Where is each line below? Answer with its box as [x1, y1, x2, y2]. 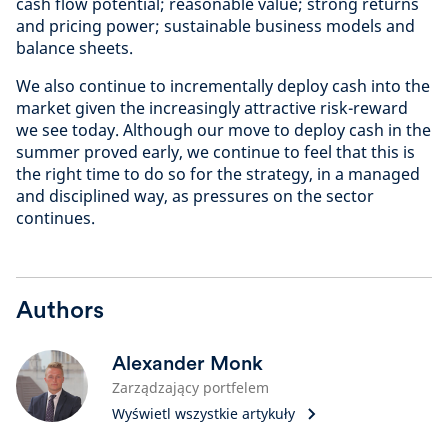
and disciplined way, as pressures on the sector [16, 185, 374, 207]
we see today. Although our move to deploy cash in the [16, 119, 431, 141]
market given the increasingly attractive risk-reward [16, 97, 408, 119]
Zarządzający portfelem [112, 378, 269, 397]
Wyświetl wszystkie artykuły [112, 404, 295, 423]
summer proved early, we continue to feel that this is [16, 141, 415, 163]
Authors [16, 295, 104, 324]
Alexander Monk [112, 351, 263, 375]
